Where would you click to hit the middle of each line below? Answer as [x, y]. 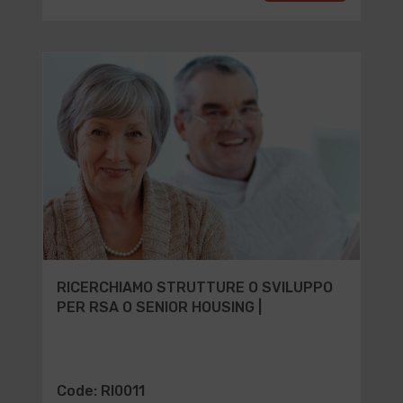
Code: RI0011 [100, 391]
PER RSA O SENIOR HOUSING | [159, 307]
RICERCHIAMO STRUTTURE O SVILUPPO [194, 287]
